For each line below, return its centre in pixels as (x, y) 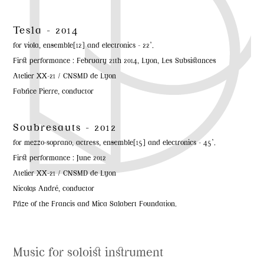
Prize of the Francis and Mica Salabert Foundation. (95, 205)
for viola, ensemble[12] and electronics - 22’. (84, 47)
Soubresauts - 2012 (65, 129)
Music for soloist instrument (88, 254)
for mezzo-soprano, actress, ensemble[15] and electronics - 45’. (115, 144)
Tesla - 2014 (46, 32)
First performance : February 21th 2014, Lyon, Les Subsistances (115, 62)
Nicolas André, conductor (54, 190)
